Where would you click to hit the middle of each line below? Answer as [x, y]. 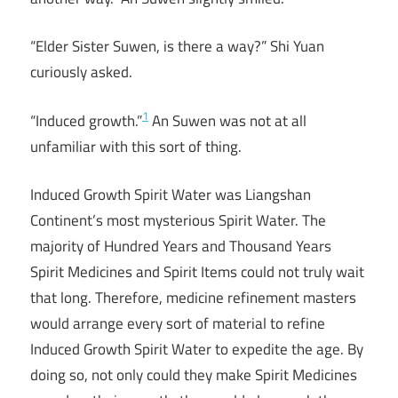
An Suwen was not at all [227, 120]
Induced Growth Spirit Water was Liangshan [171, 195]
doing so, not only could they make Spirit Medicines [194, 375]
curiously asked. [81, 72]
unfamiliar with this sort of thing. [136, 146]
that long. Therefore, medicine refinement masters [193, 298]
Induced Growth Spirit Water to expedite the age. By [197, 350]
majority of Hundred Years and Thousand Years [181, 247]
